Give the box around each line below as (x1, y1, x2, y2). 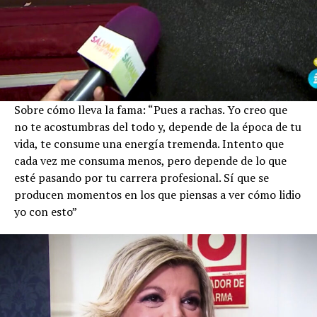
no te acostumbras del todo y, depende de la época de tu (14, 119, 301, 135)
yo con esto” (14, 204, 77, 220)
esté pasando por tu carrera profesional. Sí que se (14, 170, 269, 186)
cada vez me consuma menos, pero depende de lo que (14, 153, 287, 169)
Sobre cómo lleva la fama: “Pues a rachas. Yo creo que (14, 102, 287, 118)
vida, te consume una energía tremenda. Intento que (14, 136, 284, 152)
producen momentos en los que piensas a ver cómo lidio (14, 187, 301, 203)
